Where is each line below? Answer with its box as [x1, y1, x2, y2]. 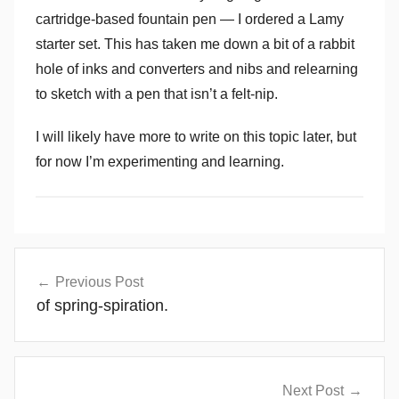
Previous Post [55, 273, 143, 289]
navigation [13, 274, 106, 304]
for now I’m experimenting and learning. [36, 153, 284, 169]
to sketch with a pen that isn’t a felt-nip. [36, 85, 278, 102]
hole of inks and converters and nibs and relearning [36, 61, 358, 77]
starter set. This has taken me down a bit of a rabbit [36, 36, 354, 52]
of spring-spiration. [37, 296, 168, 314]
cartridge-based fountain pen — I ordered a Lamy [36, 11, 344, 27]
